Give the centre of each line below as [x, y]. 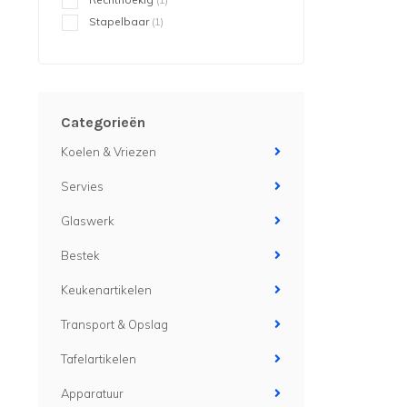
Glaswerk [88, 221]
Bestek [80, 255]
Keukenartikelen [106, 290]
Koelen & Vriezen [109, 152]
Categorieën [103, 122]
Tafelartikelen [99, 359]
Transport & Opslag [114, 324]
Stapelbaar [120, 21]
